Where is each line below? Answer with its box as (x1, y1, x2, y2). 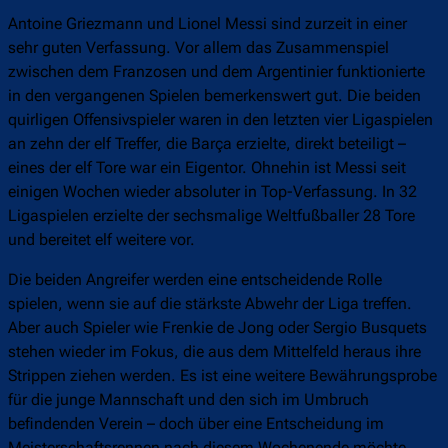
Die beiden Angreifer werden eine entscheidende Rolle (8, 270, 382, 290)
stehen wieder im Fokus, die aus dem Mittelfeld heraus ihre (8, 342, 421, 362)
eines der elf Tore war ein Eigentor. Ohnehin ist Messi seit (8, 158, 406, 178)
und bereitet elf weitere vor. (8, 230, 199, 250)
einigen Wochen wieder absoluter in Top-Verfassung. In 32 (8, 182, 417, 202)
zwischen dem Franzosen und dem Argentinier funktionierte (8, 62, 425, 82)
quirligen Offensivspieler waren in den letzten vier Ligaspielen (8, 110, 433, 130)
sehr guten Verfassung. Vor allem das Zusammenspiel (8, 38, 389, 58)
